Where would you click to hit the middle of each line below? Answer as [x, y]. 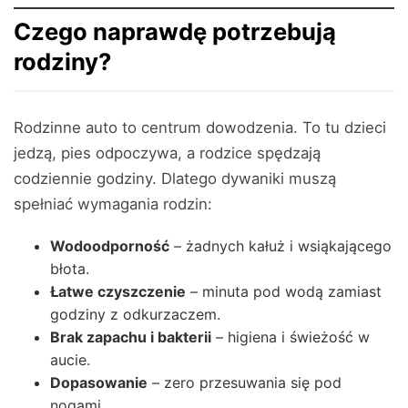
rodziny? [62, 61]
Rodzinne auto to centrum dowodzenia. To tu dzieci [200, 127]
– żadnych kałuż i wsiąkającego [280, 246]
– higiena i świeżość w [291, 337]
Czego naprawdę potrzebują [175, 31]
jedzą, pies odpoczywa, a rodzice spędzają [167, 153]
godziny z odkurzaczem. [135, 314]
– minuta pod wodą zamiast [284, 291]
